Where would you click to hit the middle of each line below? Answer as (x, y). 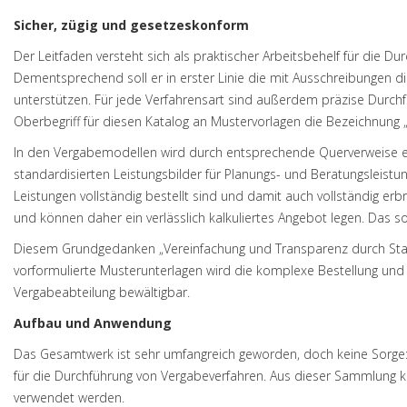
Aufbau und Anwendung (93, 323)
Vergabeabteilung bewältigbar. (102, 292)
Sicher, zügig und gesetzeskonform (131, 25)
